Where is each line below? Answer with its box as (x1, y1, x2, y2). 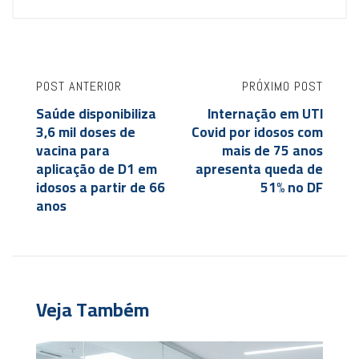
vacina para (36, 138, 110, 164)
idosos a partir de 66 (36, 175, 165, 201)
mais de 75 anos (222, 138, 323, 164)
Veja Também (36, 292, 149, 329)
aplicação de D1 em (36, 156, 157, 183)
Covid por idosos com (192, 119, 323, 146)
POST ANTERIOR (36, 78, 122, 95)
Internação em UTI (208, 101, 323, 127)
